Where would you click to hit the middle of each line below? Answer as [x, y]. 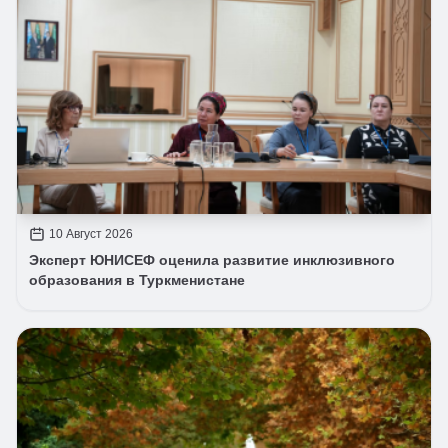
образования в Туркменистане [137, 279]
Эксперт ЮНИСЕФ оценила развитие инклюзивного [212, 259]
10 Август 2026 [91, 233]
